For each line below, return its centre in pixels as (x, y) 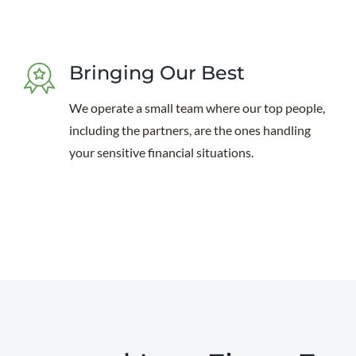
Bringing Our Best (157, 73)
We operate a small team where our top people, (197, 108)
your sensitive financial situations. (162, 152)
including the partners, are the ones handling (190, 130)
